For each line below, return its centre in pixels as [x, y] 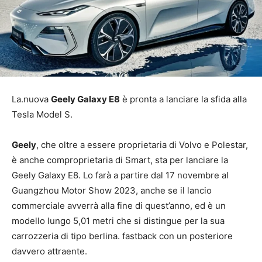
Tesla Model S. [42, 115]
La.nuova [31, 99]
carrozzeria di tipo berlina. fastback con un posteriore [122, 236]
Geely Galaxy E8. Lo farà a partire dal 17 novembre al [120, 175]
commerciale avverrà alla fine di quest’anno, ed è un [119, 206]
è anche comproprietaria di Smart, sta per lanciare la [120, 160]
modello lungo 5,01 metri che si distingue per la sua [118, 221]
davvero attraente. [49, 251]
